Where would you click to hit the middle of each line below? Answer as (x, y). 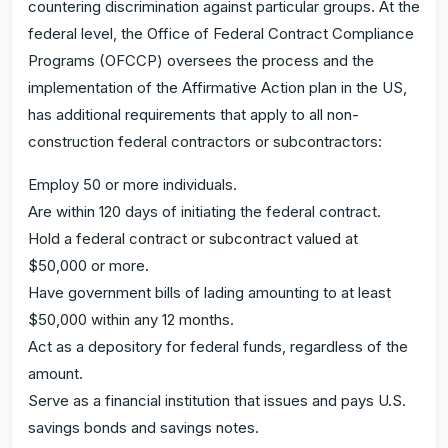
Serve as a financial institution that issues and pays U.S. (217, 401)
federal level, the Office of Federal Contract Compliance (221, 34)
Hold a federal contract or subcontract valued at (193, 239)
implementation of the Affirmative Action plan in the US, (217, 88)
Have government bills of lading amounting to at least (209, 293)
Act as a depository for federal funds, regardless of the (218, 347)
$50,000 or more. (88, 266)
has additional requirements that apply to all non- (193, 115)
